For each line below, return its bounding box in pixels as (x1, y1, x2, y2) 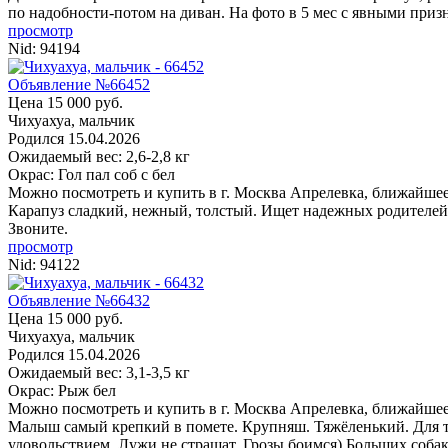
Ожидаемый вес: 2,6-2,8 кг (8, 147, 190, 165)
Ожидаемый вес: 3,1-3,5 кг (8, 363, 190, 381)
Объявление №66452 (8, 75, 150, 93)
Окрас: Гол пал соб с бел (8, 165, 175, 183)
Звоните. (8, 219, 68, 237)
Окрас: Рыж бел (8, 381, 116, 399)
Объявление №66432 (8, 291, 150, 309)
